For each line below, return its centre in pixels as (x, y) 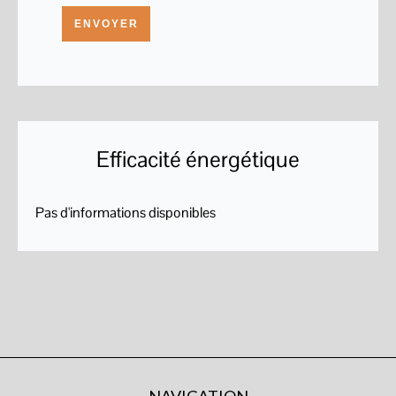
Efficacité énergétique (198, 159)
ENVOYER (106, 24)
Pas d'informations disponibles (126, 213)
